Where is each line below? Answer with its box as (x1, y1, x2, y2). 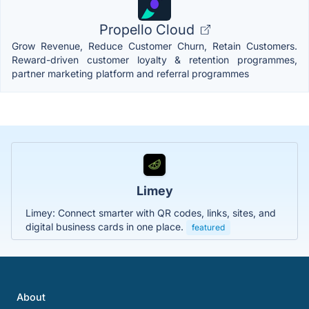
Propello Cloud (99, 21, 198, 38)
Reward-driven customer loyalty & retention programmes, (12, 54, 297, 66)
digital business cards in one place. (26, 221, 186, 232)
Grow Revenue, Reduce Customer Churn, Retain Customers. (12, 40, 297, 52)
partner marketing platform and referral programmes (12, 68, 249, 79)
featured (192, 222, 225, 232)
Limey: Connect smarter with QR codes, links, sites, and (26, 207, 276, 219)
